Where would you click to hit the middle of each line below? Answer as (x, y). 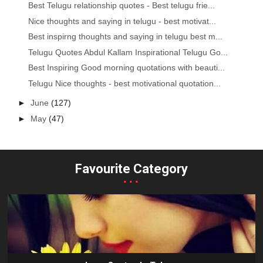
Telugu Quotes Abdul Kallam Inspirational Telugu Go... (128, 52)
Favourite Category (131, 168)
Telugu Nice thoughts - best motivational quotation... (125, 83)
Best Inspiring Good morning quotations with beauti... (127, 68)
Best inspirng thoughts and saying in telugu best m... (126, 37)
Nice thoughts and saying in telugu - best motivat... (122, 21)
